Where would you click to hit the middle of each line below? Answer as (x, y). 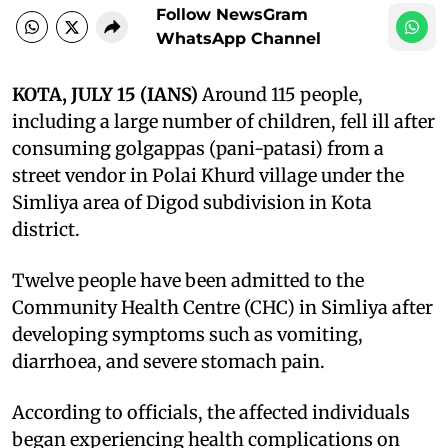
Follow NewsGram (232, 14)
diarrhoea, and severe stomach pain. (168, 361)
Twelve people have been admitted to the (188, 280)
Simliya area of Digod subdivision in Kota (192, 202)
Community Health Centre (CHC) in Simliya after (222, 307)
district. (46, 229)
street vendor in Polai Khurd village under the (208, 175)
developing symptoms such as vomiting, (187, 334)
